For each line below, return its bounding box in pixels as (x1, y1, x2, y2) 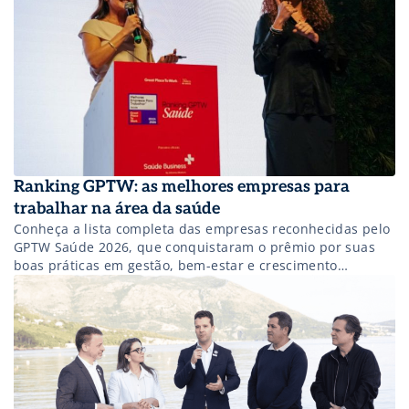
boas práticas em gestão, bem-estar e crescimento (14, 257, 338, 275)
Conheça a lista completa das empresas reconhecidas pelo (14, 220, 391, 238)
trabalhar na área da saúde (14, 199, 220, 219)
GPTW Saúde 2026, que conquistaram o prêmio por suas (14, 238, 375, 257)
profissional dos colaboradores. (14, 275, 216, 293)
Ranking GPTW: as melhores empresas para (14, 177, 350, 197)
